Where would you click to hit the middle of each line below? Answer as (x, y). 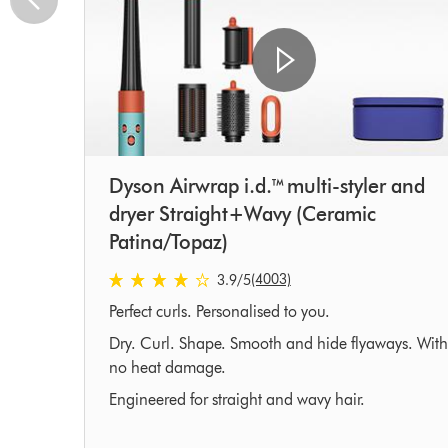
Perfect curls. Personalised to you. (219, 312)
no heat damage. (167, 368)
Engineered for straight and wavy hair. (236, 400)
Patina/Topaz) (168, 242)
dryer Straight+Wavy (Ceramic (242, 214)
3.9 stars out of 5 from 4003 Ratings (228, 279)
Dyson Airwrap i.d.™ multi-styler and (266, 186)
